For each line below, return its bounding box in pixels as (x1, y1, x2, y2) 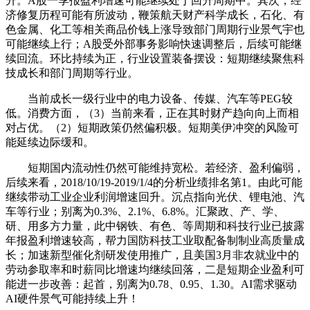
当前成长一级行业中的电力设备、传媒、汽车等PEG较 (6, 92, 293, 104)
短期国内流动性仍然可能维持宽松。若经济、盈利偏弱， (6, 161, 304, 174)
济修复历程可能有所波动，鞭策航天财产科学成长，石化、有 (6, 8, 304, 21)
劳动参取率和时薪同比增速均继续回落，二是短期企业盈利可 (6, 263, 304, 275)
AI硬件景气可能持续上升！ (6, 292, 139, 304)
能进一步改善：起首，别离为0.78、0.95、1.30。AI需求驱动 (6, 277, 297, 290)
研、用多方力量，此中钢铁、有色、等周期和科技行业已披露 (6, 219, 304, 232)
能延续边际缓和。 (6, 136, 94, 148)
